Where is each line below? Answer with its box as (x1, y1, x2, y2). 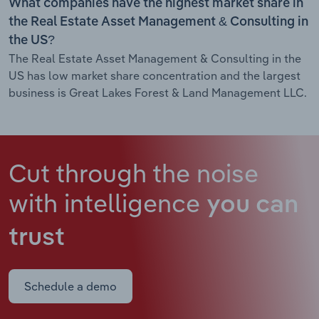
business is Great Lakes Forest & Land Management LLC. (9, 85, 307, 100)
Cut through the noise (9, 156, 258, 189)
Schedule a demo (24, 278, 117, 293)
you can (206, 192, 298, 218)
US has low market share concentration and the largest (9, 68, 300, 83)
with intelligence (9, 186, 206, 219)
